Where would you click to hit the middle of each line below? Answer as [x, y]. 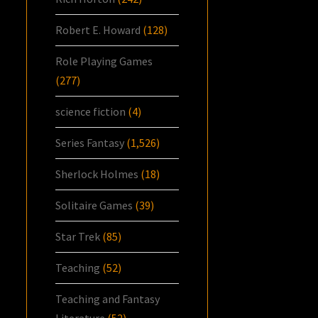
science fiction [91, 111]
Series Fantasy [90, 142]
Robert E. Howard [98, 29]
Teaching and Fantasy [108, 298]
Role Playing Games [104, 61]
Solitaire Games [94, 205]
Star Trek [78, 236]
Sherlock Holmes [97, 174]
